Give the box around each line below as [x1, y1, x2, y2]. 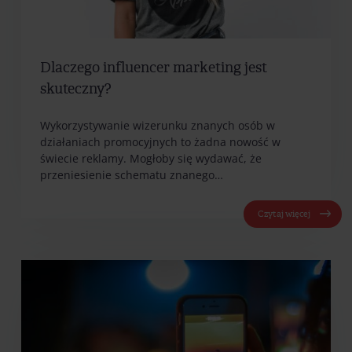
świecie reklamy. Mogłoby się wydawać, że [40, 150, 262, 166]
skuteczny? [40, 80, 112, 99]
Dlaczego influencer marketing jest [40, 59, 267, 78]
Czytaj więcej [257, 208, 310, 219]
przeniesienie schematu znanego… [40, 167, 223, 182]
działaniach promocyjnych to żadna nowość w [40, 134, 280, 149]
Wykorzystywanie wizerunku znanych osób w [40, 117, 275, 133]
